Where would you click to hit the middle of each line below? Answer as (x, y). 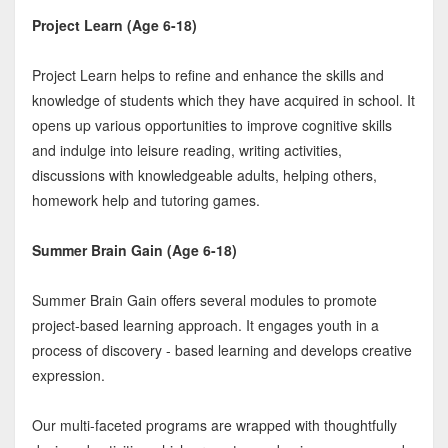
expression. (68, 374)
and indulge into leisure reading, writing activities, (186, 149)
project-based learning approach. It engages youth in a (205, 324)
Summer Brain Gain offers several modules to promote (204, 299)
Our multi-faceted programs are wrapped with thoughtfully (214, 424)
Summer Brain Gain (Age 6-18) (134, 249)
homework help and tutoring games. (145, 199)
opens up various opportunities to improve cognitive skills (211, 124)
